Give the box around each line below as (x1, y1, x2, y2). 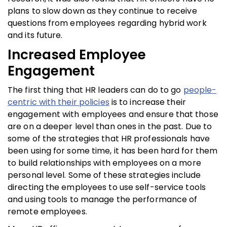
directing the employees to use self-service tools (8, 181, 206, 193)
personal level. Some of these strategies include (8, 169, 201, 181)
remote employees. (8, 205, 87, 217)
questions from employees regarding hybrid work (8, 17, 207, 29)
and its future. (8, 29, 63, 41)
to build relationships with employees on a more (8, 157, 201, 169)
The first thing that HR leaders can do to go (8, 84, 183, 96)
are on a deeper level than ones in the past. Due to (8, 120, 212, 132)
